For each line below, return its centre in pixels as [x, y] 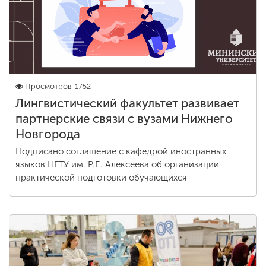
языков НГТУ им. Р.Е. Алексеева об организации [117, 164]
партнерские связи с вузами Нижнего [124, 119]
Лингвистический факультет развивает [127, 103]
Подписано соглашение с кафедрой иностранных [121, 151]
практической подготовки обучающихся [101, 178]
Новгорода [48, 134]
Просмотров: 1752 [58, 86]
